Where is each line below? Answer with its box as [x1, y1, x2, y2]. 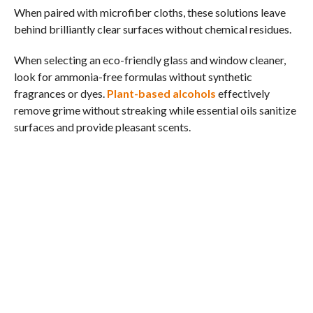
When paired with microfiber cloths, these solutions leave [13, 5, 286, 19]
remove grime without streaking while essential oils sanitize [13, 103, 296, 117]
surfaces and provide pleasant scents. [13, 119, 191, 133]
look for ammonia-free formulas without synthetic [13, 69, 252, 83]
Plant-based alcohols [106, 86, 216, 100]
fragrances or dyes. [13, 86, 107, 100]
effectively [215, 86, 270, 100]
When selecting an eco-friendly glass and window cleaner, [13, 52, 286, 66]
